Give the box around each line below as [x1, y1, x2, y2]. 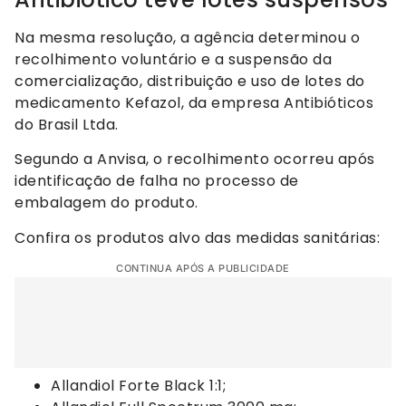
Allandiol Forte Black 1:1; [51, 375, 226, 397]
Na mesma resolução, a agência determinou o [14, 26, 360, 48]
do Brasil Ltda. [14, 113, 119, 135]
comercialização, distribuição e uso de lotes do [14, 70, 365, 92]
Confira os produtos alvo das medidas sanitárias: [14, 227, 380, 248]
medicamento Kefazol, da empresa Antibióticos [14, 92, 373, 113]
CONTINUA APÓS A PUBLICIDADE [116, 262, 290, 275]
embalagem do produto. [14, 192, 198, 214]
